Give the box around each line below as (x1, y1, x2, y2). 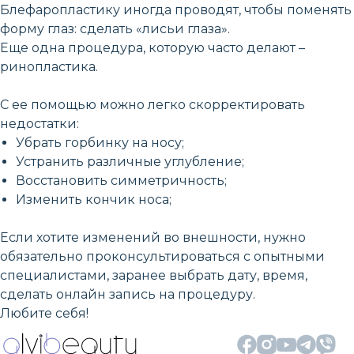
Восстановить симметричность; (16, 172, 227, 188)
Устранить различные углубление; (16, 153, 244, 169)
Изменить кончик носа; (16, 191, 171, 207)
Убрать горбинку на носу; (16, 134, 184, 150)
